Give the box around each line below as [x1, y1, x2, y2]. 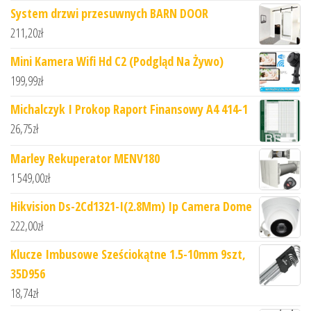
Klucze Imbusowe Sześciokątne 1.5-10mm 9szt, [10, 245, 246, 262]
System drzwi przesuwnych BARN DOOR [10, 5, 208, 22]
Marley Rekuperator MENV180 [10, 149, 160, 167]
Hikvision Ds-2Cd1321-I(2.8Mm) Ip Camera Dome [10, 197, 252, 215]
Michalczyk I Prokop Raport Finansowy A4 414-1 [10, 101, 248, 118]
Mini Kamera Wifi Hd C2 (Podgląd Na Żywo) [10, 53, 224, 70]
